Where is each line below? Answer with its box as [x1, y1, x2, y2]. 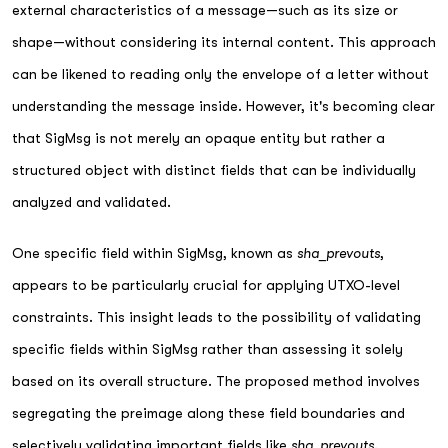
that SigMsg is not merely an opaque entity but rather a [12, 130, 385, 146]
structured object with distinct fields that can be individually [12, 162, 416, 178]
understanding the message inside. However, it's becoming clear [12, 98, 435, 114]
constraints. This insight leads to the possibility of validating [12, 308, 421, 325]
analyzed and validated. [12, 194, 171, 210]
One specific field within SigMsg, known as [12, 244, 297, 261]
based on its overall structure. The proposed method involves [12, 372, 420, 389]
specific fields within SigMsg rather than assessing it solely [12, 340, 403, 357]
